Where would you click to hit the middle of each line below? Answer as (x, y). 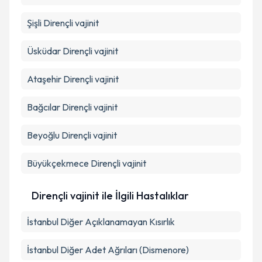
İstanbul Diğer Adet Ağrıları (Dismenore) (108, 250)
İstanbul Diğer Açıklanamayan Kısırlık (101, 222)
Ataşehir (44, 79)
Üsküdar (44, 51)
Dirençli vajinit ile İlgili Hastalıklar (110, 196)
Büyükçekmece (58, 163)
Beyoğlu (43, 135)
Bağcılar (44, 107)
